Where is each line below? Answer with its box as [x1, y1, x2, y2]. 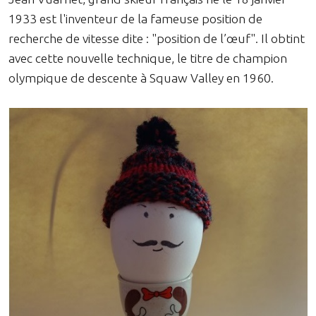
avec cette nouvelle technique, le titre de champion [8, 51, 287, 65]
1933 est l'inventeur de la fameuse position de [8, 11, 262, 25]
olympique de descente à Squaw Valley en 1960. [8, 71, 274, 85]
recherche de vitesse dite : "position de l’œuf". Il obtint [8, 31, 305, 45]
